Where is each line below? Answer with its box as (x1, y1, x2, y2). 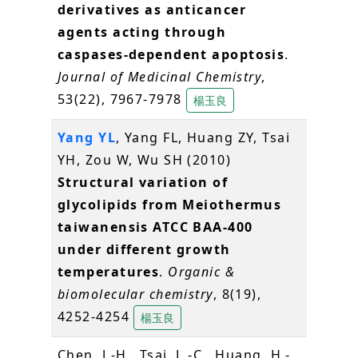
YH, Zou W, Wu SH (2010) (58, 150, 232, 169)
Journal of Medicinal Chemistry (58, 67, 262, 86)
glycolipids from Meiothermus (58, 195, 282, 213)
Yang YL (58, 128, 117, 146)
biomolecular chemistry (58, 284, 213, 303)
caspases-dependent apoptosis (58, 45, 285, 63)
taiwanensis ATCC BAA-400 (58, 217, 253, 236)
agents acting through (58, 22, 227, 41)
